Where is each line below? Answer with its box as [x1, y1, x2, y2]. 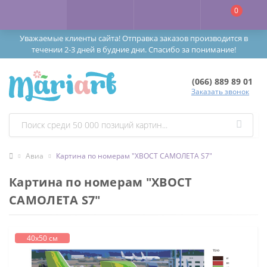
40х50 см [27, 232, 58, 243]
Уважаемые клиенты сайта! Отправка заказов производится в [19, 33, 248, 44]
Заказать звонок [191, 86, 249, 97]
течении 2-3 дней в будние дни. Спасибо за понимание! [31, 44, 236, 55]
